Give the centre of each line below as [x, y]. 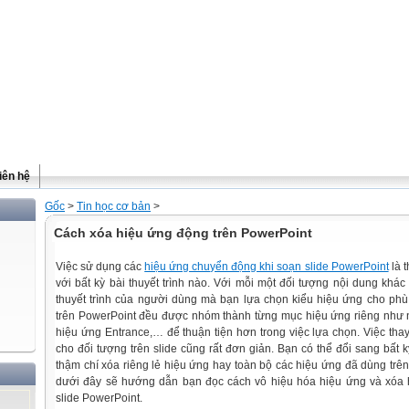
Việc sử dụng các [100, 267]
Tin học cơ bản [114, 206]
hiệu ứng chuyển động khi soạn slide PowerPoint [267, 267]
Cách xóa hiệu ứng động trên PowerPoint [183, 233]
